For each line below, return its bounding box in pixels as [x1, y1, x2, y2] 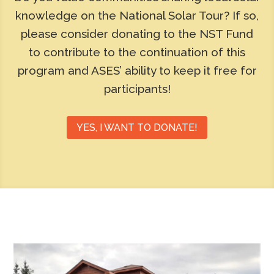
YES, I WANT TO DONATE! [76, 122, 198, 134]
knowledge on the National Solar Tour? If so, [15, 9, 259, 23]
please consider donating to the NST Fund [21, 27, 253, 41]
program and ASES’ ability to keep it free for [17, 64, 257, 78]
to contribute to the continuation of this [29, 45, 245, 59]
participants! [103, 82, 171, 96]
